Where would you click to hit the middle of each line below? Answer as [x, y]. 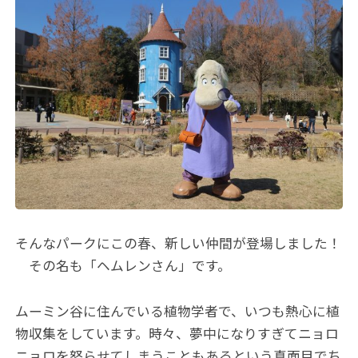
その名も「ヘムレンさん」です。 [123, 267]
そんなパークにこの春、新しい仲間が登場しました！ [179, 244]
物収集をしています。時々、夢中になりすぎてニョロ [177, 334]
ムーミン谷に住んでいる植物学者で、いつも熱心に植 [178, 311]
